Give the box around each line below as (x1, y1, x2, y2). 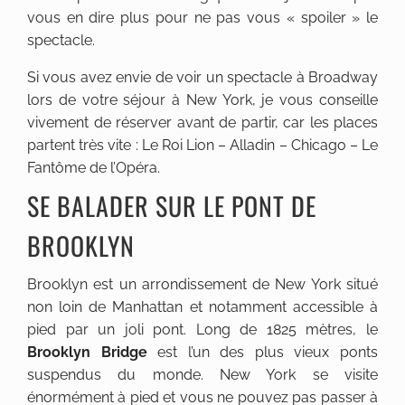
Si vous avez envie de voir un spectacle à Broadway (27, 68, 378, 86)
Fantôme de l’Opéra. (27, 158, 160, 176)
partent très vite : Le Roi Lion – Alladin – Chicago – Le (27, 136, 378, 154)
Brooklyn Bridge (27, 343, 147, 361)
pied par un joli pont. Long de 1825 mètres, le (27, 320, 378, 338)
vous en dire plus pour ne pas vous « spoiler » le (27, 8, 378, 26)
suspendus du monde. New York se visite (27, 365, 378, 383)
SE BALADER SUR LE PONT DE (27, 186, 316, 224)
